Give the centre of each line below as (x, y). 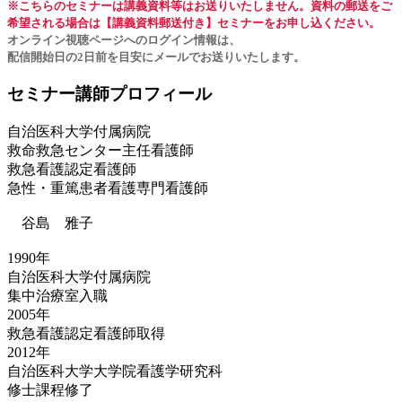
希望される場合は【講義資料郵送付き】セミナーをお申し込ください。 (194, 23)
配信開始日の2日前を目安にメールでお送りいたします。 (156, 57)
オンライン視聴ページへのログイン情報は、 (124, 40)
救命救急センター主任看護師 (100, 150)
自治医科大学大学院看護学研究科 (115, 371)
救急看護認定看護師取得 (86, 333)
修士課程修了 (50, 389)
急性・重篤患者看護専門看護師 (108, 188)
